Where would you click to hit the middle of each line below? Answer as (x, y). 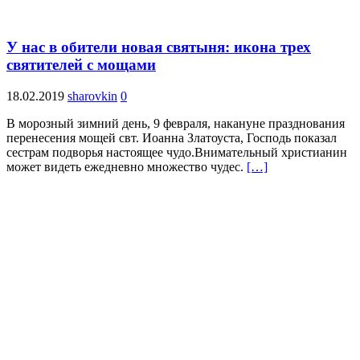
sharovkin (92, 96)
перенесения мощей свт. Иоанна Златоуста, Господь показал (172, 137)
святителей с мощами (81, 65)
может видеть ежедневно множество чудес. (127, 166)
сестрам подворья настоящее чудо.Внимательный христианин (177, 152)
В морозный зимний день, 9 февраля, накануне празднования (176, 123)
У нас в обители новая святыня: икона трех (159, 47)
